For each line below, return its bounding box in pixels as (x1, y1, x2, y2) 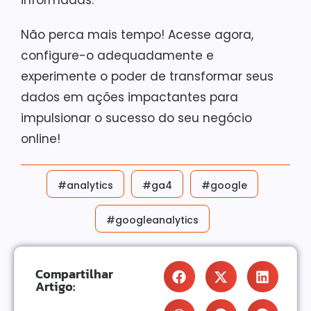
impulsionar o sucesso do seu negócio (21, 110, 252, 126)
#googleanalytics (106, 213, 199, 227)
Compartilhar (35, 264, 113, 283)
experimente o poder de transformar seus (21, 68, 274, 85)
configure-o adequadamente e (21, 47, 214, 64)
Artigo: (35, 277, 75, 296)
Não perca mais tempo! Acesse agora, (21, 26, 253, 43)
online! (21, 131, 60, 147)
